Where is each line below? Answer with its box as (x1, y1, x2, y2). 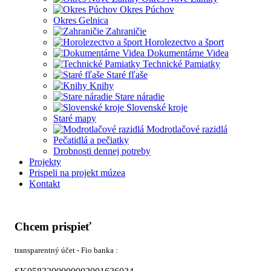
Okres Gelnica (53, 15, 108, 25)
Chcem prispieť (15, 220, 91, 233)
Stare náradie (115, 91, 165, 102)
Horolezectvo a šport (145, 36, 224, 47)
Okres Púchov (120, 4, 174, 15)
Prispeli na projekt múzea (29, 167, 125, 178)
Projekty (29, 156, 61, 167)
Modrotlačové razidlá (146, 123, 227, 134)
